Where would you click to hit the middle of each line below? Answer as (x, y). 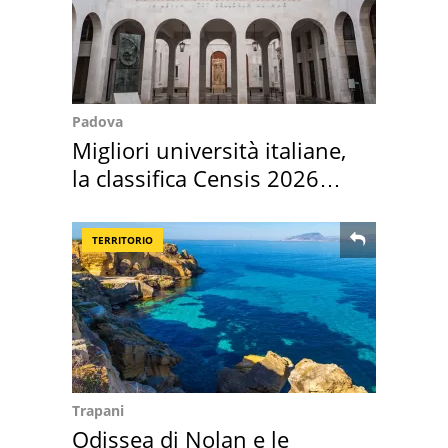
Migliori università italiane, (209, 150)
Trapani (98, 411)
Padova (97, 122)
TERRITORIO (122, 240)
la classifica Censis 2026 (195, 178)
